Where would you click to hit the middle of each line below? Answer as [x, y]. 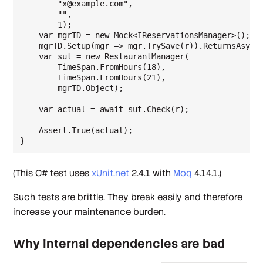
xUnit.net [111, 173]
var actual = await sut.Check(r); [105, 109]
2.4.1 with [151, 173]
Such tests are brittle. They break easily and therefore [128, 197]
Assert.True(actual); [77, 130]
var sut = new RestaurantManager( [105, 56]
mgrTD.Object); [72, 88]
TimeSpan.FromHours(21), [93, 77]
